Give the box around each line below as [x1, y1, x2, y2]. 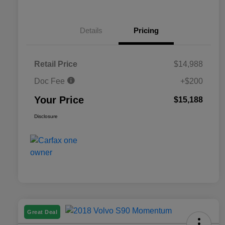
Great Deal [27, 209, 57, 215]
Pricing [134, 26, 159, 35]
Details [79, 26, 102, 35]
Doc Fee [34, 77, 67, 86]
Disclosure [34, 114, 58, 120]
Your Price [34, 94, 84, 106]
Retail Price [34, 60, 77, 69]
